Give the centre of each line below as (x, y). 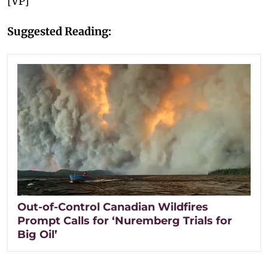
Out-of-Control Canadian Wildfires (113, 207)
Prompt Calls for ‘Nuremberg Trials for (125, 220)
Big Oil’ (37, 234)
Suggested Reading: (59, 32)
